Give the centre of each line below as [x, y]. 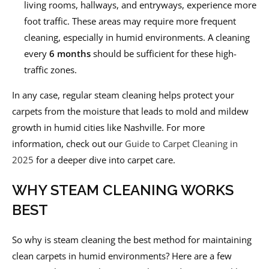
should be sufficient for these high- [164, 54]
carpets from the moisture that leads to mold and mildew [130, 111]
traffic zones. [50, 70]
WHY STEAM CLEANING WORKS [123, 190]
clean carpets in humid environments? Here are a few [122, 256]
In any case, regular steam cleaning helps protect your [123, 95]
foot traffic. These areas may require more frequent [130, 21]
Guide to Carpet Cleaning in [181, 144]
